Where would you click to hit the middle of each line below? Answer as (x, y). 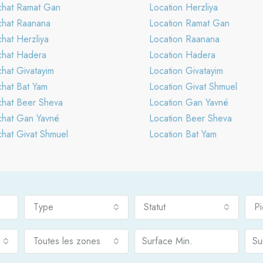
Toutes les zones (67, 241)
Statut (154, 207)
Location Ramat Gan (189, 23)
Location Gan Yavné (189, 102)
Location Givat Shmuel (193, 86)
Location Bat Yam (183, 134)
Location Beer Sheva (190, 118)
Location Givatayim (186, 70)
